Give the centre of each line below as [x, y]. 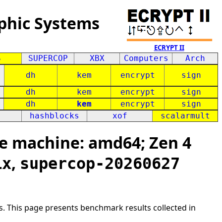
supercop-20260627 [100, 164]
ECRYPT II [169, 48]
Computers [146, 58]
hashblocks [54, 116]
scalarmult [185, 116]
